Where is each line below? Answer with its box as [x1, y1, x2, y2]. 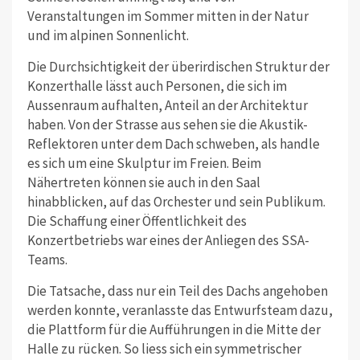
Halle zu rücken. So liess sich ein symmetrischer [27, 340, 301, 358]
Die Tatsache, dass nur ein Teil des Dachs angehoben [27, 282, 328, 301]
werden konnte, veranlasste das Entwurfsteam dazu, [27, 301, 333, 320]
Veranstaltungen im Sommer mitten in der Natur [27, 7, 309, 26]
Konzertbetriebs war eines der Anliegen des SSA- [27, 231, 309, 250]
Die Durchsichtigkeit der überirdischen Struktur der [27, 58, 329, 76]
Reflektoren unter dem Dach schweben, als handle [27, 135, 320, 153]
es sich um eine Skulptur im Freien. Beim [27, 154, 261, 173]
